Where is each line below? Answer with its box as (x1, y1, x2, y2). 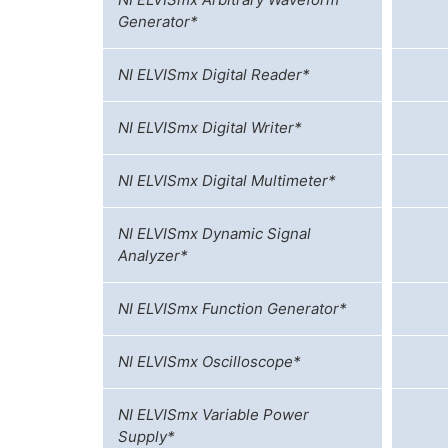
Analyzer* (118, 245, 188, 265)
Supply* (118, 426, 175, 446)
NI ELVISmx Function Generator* (118, 298, 347, 318)
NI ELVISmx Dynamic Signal (118, 223, 311, 243)
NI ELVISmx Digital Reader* (118, 64, 310, 84)
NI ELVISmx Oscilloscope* (118, 351, 301, 371)
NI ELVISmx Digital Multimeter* (118, 170, 336, 190)
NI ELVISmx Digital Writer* (118, 117, 302, 137)
